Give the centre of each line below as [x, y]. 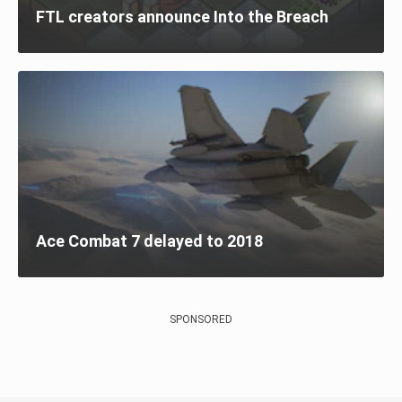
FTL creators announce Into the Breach [182, 16]
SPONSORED [201, 319]
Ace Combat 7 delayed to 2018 [149, 240]
